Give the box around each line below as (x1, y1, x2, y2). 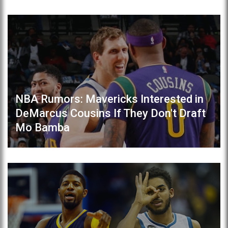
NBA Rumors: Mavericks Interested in (15, 93, 204, 106)
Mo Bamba (15, 121, 70, 134)
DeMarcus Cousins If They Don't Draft (15, 107, 206, 120)
